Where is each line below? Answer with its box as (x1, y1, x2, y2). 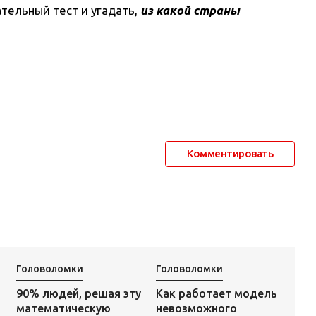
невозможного (155, 301, 237, 315)
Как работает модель (155, 286, 277, 300)
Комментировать (187, 147, 274, 160)
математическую (16, 301, 111, 315)
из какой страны (140, 4, 241, 18)
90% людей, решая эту (16, 286, 141, 300)
